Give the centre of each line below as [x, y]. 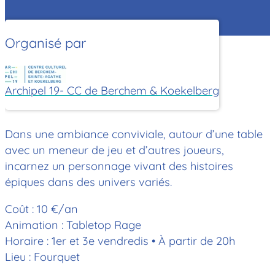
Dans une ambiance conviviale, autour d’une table [134, 134]
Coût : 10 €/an [41, 209]
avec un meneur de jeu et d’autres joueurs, [114, 150]
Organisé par [45, 42]
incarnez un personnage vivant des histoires [119, 166]
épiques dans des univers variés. [88, 182]
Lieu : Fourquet [42, 257]
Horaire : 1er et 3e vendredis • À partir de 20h [120, 241]
